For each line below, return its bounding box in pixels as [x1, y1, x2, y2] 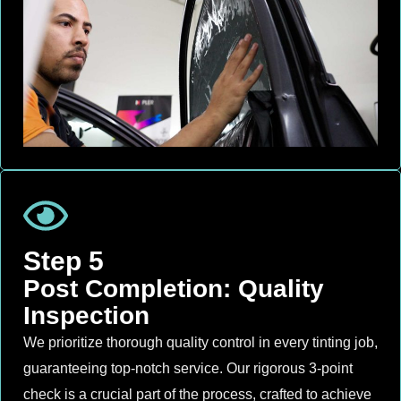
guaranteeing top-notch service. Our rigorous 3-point [23, 361, 353, 377]
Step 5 [23, 246, 104, 277]
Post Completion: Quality [23, 275, 324, 303]
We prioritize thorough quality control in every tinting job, [23, 335, 378, 351]
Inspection [23, 302, 149, 330]
